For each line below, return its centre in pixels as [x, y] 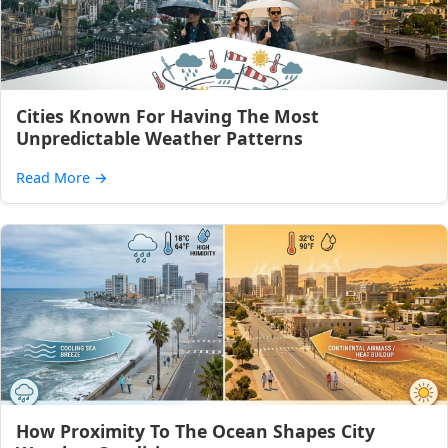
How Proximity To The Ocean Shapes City [195, 431]
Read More [55, 177]
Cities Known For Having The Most [167, 116]
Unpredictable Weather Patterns [159, 138]
